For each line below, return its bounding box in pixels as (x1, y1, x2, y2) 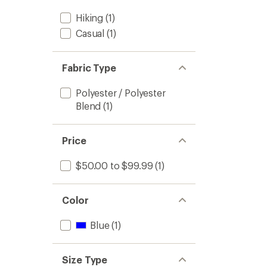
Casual (76, 27, 105, 39)
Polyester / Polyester (76, 87, 166, 98)
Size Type (62, 254, 108, 265)
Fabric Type (62, 62, 117, 73)
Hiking (76, 12, 104, 23)
